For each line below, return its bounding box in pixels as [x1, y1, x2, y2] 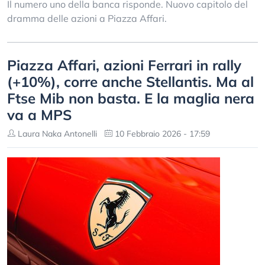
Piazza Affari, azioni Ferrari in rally [7, 56, 241, 74]
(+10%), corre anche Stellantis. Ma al [7, 73, 254, 91]
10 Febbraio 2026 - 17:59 [112, 128, 210, 139]
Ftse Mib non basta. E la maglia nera [7, 89, 254, 107]
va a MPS [7, 106, 72, 124]
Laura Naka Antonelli [15, 128, 97, 139]
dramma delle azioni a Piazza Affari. [7, 12, 167, 24]
